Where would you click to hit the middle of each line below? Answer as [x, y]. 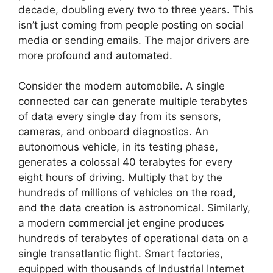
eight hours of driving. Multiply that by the [120, 178]
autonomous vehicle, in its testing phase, [118, 147]
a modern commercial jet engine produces [121, 223]
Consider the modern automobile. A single [122, 86]
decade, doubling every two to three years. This [136, 9]
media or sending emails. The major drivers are [134, 40]
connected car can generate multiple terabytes [133, 101]
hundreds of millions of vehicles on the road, [127, 193]
